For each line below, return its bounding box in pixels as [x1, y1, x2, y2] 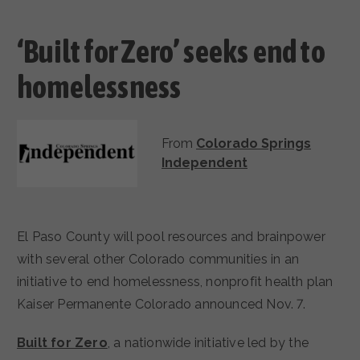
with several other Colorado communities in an [17, 252, 300, 268]
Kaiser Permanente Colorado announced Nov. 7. [17, 297, 305, 313]
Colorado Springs [196, 136, 311, 152]
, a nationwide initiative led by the [107, 335, 309, 351]
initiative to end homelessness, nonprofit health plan [17, 274, 333, 290]
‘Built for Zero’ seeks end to [17, 32, 325, 69]
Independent [162, 155, 247, 171]
